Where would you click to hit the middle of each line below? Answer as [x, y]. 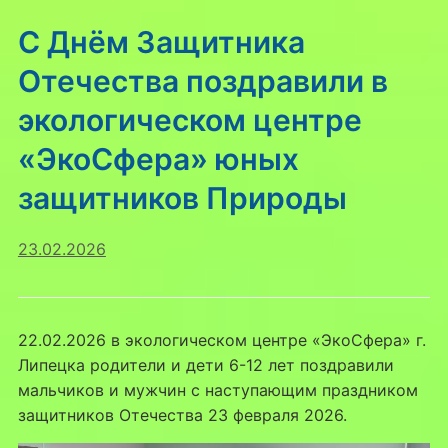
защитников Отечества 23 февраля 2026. [182, 415]
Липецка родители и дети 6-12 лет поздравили [205, 365]
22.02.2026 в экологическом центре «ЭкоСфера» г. [221, 340]
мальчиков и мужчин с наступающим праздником [217, 390]
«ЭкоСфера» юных [158, 159]
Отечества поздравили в [202, 81]
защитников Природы [182, 198]
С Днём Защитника [161, 42]
